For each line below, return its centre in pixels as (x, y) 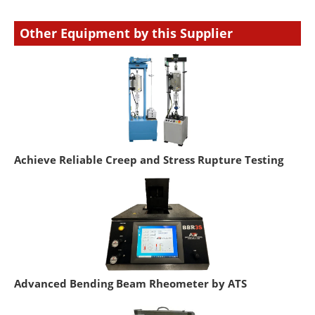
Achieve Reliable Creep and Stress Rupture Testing (149, 160)
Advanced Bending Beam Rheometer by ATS (130, 284)
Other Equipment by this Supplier (126, 33)
